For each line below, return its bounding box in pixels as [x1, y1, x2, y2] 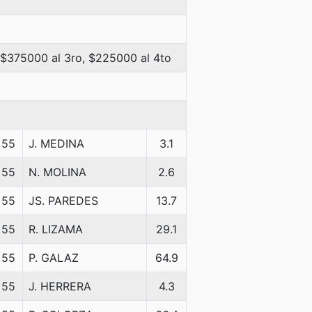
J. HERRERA [29, 279, 91, 293]
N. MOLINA [29, 165, 86, 179]
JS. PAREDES [29, 194, 98, 208]
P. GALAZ [29, 251, 79, 265]
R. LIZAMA [29, 222, 83, 236]
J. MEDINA [29, 136, 84, 150]
